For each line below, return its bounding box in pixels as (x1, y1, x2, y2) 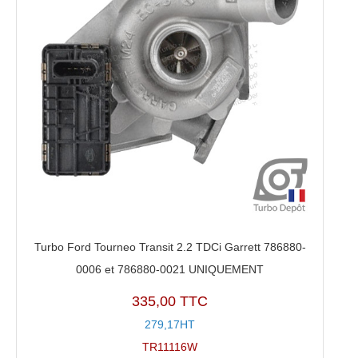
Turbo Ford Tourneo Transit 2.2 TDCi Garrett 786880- (34, 241, 306, 254)
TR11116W (142, 340, 198, 353)
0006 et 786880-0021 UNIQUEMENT (76, 263, 265, 276)
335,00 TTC (132, 292, 209, 309)
